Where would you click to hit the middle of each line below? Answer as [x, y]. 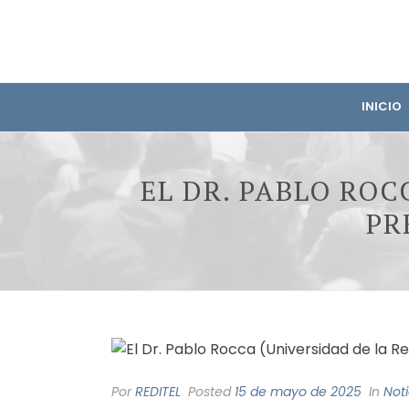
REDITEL [158, 391]
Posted [210, 391]
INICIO [382, 106]
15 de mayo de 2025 [298, 391]
